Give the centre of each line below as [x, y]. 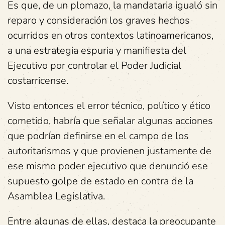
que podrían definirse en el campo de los [98, 136]
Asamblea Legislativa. [56, 196]
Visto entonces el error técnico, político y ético [109, 105]
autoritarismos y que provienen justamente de [109, 151]
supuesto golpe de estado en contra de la [100, 181]
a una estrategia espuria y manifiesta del [97, 50]
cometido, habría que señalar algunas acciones [110, 121]
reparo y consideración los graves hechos [99, 20]
